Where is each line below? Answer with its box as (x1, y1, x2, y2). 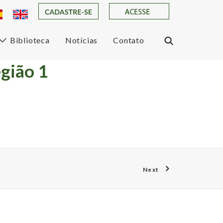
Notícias (65, 35, 98, 45)
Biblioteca (9, 35, 50, 45)
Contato (113, 35, 144, 45)
